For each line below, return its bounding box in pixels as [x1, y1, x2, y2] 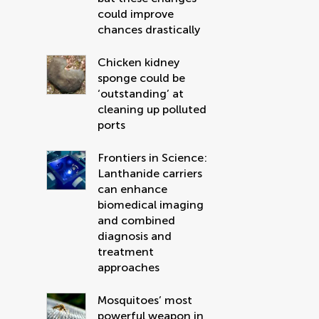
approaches [98, 261, 160, 274]
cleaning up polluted [98, 103, 207, 116]
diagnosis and [98, 229, 172, 243]
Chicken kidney [98, 56, 180, 69]
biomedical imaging [98, 198, 204, 211]
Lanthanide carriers [98, 167, 203, 180]
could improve [98, 7, 174, 21]
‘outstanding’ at [98, 87, 184, 100]
